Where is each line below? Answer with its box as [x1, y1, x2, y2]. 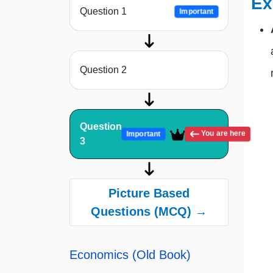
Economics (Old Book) [69, 248, 191, 262]
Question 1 [80, 6, 127, 17]
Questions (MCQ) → [91, 205, 207, 219]
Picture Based [108, 186, 190, 200]
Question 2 [80, 65, 127, 76]
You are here [199, 129, 246, 138]
